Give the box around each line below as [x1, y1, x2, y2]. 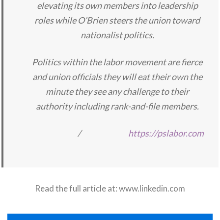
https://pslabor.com [128, 128, 204, 139]
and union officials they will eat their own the [32, 71, 202, 82]
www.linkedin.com [119, 183, 185, 194]
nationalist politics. [80, 29, 154, 41]
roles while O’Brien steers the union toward [34, 15, 200, 26]
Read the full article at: [35, 183, 119, 194]
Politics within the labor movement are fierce [32, 56, 202, 68]
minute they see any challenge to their [45, 86, 189, 97]
